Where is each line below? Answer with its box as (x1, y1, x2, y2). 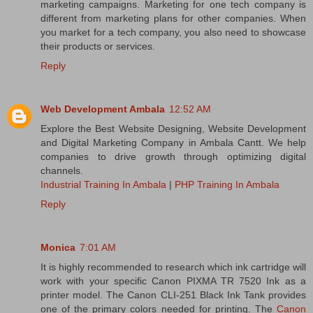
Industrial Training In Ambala (41, 179, 166, 191)
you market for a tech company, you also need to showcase (41, 27, 306, 38)
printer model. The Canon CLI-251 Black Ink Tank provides (41, 289, 306, 301)
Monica (41, 242, 75, 254)
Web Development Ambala (41, 103, 165, 115)
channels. (41, 165, 83, 177)
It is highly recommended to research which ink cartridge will (41, 261, 306, 273)
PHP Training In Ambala (175, 179, 279, 191)
